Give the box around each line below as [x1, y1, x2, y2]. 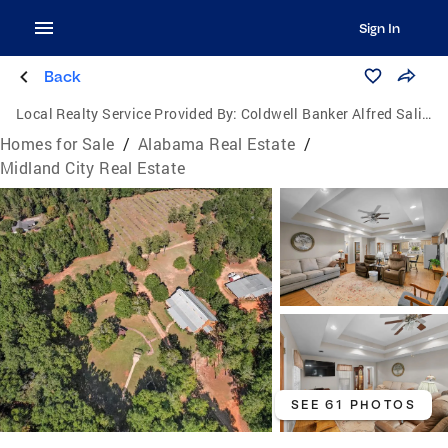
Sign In [358, 20, 400, 36]
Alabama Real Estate [138, 133, 296, 154]
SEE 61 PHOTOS [290, 397, 416, 413]
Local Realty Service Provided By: [16, 104, 238, 123]
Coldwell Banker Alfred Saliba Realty [240, 104, 423, 123]
